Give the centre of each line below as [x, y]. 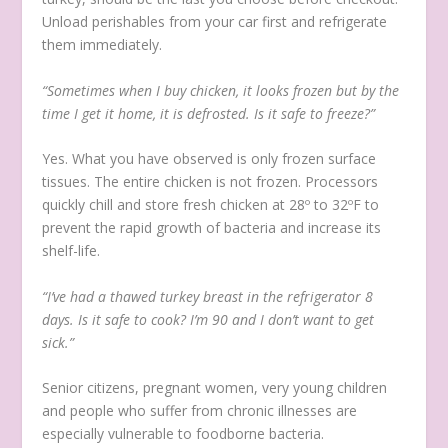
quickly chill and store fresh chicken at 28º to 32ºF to [211, 205]
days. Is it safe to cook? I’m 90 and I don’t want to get [208, 319]
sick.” [60, 342]
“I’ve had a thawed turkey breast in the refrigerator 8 [208, 296]
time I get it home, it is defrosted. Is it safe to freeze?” [211, 113]
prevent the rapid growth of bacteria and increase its [212, 228]
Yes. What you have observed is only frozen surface [209, 159]
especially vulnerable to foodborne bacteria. [185, 434]
